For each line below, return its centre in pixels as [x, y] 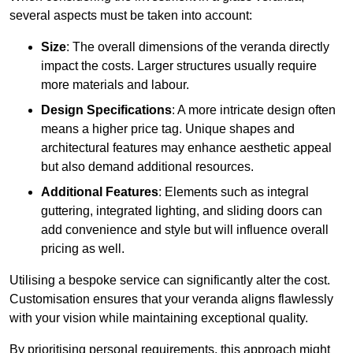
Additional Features [100, 192]
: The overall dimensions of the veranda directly [198, 47]
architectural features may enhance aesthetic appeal [186, 148]
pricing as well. [83, 249]
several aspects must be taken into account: [131, 16]
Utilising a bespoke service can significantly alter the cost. [170, 281]
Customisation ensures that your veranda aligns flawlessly [171, 299]
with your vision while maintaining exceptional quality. [159, 318]
